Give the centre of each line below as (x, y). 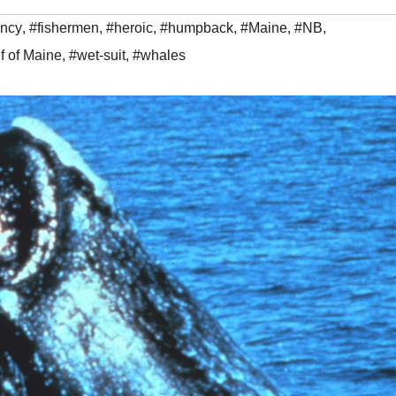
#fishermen (64, 28)
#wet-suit (97, 56)
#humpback (197, 28)
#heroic (129, 28)
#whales (159, 56)
